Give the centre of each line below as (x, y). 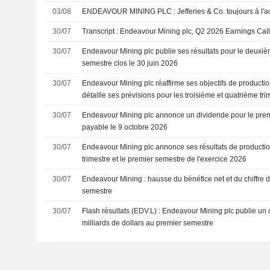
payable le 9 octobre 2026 (125, 127)
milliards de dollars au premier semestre (148, 223)
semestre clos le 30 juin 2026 (130, 63)
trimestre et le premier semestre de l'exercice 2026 (165, 159)
